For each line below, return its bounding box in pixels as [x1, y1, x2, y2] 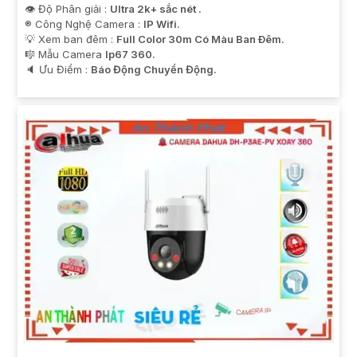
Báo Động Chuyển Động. [91, 63, 217, 76]
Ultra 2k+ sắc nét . [110, 2, 202, 16]
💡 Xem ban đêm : [25, 33, 116, 46]
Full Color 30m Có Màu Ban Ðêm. [116, 33, 284, 46]
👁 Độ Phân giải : [25, 2, 110, 16]
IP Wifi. [143, 18, 180, 31]
